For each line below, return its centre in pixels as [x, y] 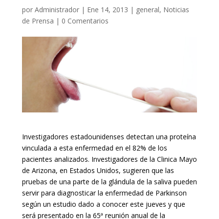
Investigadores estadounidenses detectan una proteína [109, 137]
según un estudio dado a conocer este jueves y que [103, 204]
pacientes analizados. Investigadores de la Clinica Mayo [109, 159]
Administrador [57, 10]
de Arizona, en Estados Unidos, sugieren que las [98, 171]
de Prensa [38, 21]
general [147, 10]
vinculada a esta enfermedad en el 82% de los [94, 148]
